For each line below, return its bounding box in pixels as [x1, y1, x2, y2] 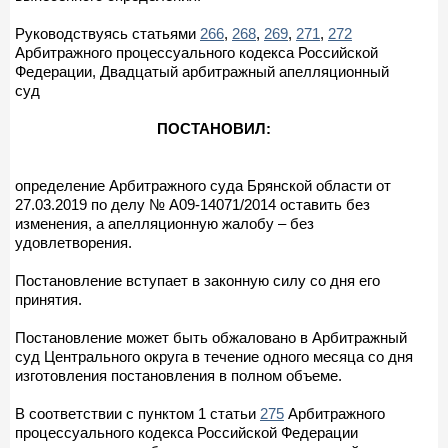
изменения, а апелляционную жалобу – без [15, 214, 314, 232]
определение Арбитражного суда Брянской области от [15, 176, 391, 194]
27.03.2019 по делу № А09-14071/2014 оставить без [15, 195, 370, 213]
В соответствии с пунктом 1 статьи [15, 404, 260, 422]
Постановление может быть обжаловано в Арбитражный [15, 328, 407, 346]
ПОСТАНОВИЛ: [157, 119, 271, 137]
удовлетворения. [15, 233, 132, 251]
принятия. [15, 290, 82, 308]
